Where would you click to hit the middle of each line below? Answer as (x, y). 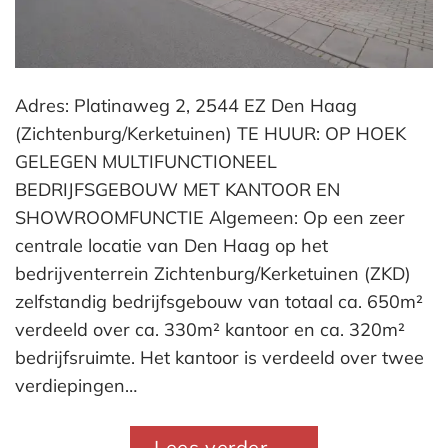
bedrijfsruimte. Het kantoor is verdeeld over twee (219, 358)
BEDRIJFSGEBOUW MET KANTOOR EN (177, 190)
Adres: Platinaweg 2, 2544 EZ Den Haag (186, 106)
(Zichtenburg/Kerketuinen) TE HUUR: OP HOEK (210, 134)
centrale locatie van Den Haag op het (171, 246)
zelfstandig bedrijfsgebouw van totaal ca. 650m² (219, 302)
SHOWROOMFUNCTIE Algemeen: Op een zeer (210, 218)
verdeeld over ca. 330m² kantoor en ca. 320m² (210, 330)
